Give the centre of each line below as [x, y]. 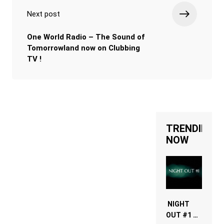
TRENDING [190, 129]
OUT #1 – [182, 215]
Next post [43, 14]
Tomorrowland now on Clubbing [83, 48]
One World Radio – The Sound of [86, 37]
